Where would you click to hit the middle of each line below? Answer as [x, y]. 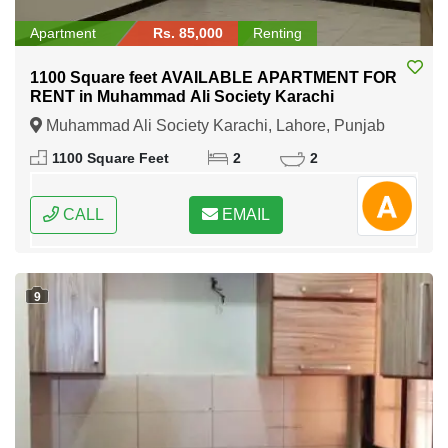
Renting [277, 32]
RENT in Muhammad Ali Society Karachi [182, 96]
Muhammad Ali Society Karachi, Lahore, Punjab [213, 125]
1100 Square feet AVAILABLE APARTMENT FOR [213, 77]
